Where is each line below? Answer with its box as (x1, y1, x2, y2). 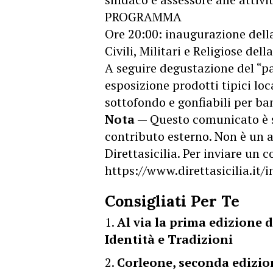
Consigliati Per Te (105, 191, 239, 211)
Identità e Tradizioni (105, 231, 233, 247)
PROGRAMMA (105, 9, 182, 25)
